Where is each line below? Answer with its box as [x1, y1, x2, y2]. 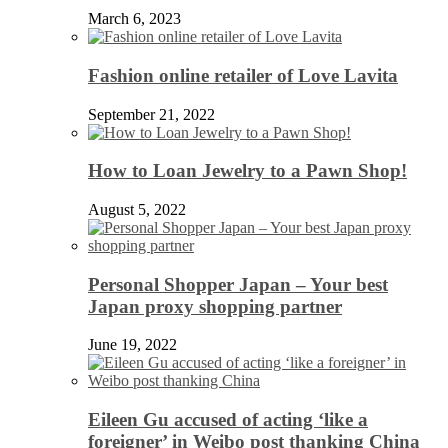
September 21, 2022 [88, 105, 215, 123]
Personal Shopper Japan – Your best [88, 273, 388, 295]
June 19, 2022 [88, 336, 177, 354]
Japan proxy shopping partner [88, 295, 342, 317]
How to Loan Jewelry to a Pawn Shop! [88, 160, 407, 182]
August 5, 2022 [88, 201, 186, 218]
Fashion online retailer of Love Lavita [88, 64, 398, 86]
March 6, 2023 [88, 10, 181, 28]
